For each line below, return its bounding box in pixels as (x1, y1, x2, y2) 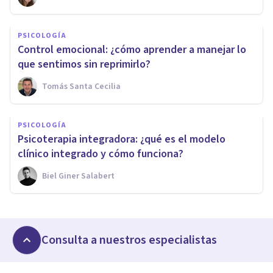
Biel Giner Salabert (42, 169, 115, 182)
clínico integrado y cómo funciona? (18, 146, 183, 161)
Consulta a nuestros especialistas (41, 231, 217, 249)
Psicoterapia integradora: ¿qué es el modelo (18, 131, 225, 147)
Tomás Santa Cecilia (42, 80, 121, 93)
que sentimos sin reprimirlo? (18, 56, 151, 72)
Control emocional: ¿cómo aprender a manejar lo (18, 41, 246, 57)
